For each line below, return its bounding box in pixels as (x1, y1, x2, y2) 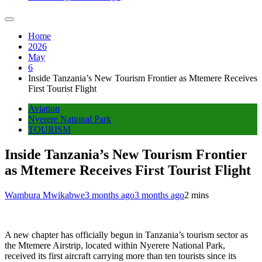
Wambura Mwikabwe (5, 189, 85, 200)
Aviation (28, 104, 60, 114)
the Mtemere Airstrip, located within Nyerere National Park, (5, 240, 225, 250)
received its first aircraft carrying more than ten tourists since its (5, 250, 236, 261)
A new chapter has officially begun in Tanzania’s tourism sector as (5, 229, 248, 240)
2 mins (184, 189, 209, 200)
